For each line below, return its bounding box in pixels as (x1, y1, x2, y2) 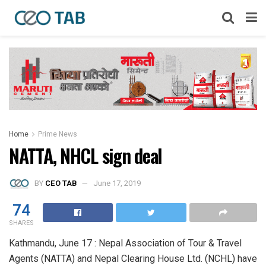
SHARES (9, 218, 34, 229)
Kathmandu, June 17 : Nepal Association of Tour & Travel (9, 237, 242, 249)
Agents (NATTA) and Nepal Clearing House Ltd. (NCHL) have (9, 253, 257, 265)
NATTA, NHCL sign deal (9, 141, 163, 169)
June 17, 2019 (93, 178, 141, 189)
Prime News (38, 128, 77, 140)
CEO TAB (45, 178, 77, 189)
